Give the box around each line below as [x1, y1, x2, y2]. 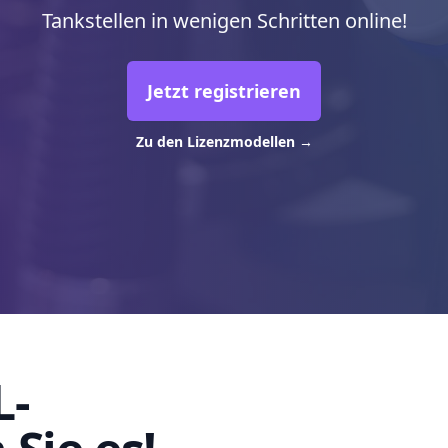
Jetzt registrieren [147, 79, 301, 103]
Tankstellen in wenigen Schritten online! [41, 7, 407, 34]
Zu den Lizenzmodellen [135, 132, 299, 151]
